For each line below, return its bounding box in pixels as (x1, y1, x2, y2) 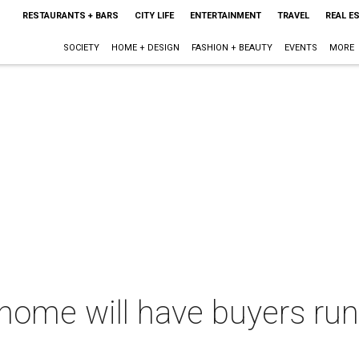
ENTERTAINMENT (189, 10, 261, 21)
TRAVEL (276, 10, 309, 21)
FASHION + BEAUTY (191, 42, 272, 53)
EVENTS (284, 42, 317, 53)
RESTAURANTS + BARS (22, 10, 119, 21)
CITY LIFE (134, 10, 174, 21)
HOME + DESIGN (111, 42, 179, 53)
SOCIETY (63, 42, 99, 53)
